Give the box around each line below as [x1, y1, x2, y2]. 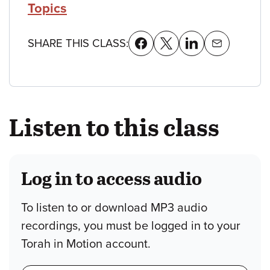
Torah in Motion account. [21, 236, 151, 251]
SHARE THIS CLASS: [28, 36, 128, 50]
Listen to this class [9, 109, 219, 143]
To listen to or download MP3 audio [21, 200, 207, 215]
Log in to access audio [21, 165, 202, 190]
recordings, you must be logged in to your [21, 218, 240, 233]
